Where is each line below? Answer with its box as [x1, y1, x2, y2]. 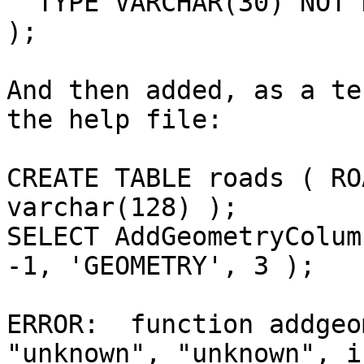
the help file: [6, 105, 223, 135]
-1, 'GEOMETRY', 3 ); [6, 251, 315, 281]
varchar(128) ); [6, 193, 238, 223]
